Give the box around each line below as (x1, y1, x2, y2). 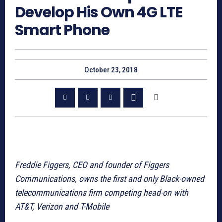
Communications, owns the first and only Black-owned (15, 173, 204, 184)
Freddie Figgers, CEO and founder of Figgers (15, 159, 169, 170)
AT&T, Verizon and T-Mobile (15, 201, 109, 212)
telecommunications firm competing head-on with (15, 187, 188, 198)
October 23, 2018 (84, 65, 138, 74)
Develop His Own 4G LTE (15, 1, 182, 23)
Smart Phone (15, 19, 110, 41)
